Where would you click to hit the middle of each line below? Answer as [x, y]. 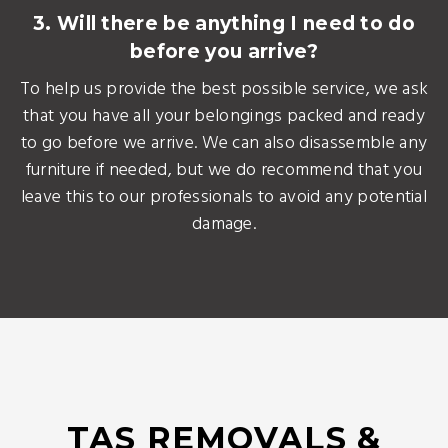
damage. [224, 224]
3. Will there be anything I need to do [224, 23]
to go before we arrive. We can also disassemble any [224, 143]
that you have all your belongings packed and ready [223, 116]
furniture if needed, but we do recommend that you [224, 170]
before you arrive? [224, 51]
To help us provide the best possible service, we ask [224, 89]
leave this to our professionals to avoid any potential [224, 197]
